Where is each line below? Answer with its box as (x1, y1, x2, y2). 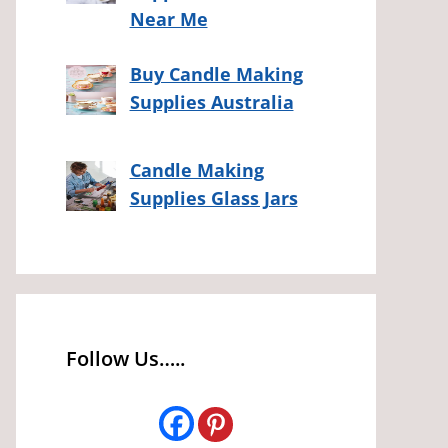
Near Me (129, 6, 208, 31)
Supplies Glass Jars (129, 185, 298, 210)
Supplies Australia (129, 89, 294, 114)
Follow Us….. (66, 345, 185, 373)
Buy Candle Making (129, 61, 303, 86)
